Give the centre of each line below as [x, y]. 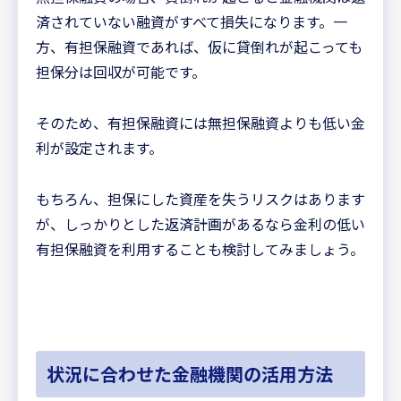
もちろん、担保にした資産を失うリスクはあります [200, 198]
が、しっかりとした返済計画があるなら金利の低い [200, 223]
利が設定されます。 [99, 147]
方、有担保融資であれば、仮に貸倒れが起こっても [199, 46]
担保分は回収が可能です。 [121, 71]
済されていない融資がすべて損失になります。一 [192, 21]
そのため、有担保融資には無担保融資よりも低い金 [200, 122]
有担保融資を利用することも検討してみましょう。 [200, 248]
